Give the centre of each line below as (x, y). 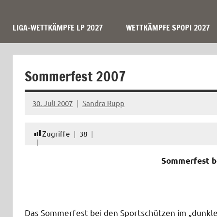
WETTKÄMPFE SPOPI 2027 (168, 27)
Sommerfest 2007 (75, 76)
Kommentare (54, 122)
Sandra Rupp (103, 103)
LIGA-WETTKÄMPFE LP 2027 (58, 27)
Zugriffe (56, 133)
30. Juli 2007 (53, 103)
